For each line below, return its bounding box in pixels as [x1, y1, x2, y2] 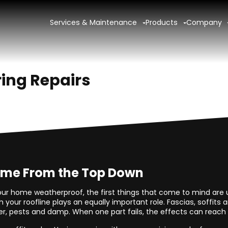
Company [186, 17, 222, 27]
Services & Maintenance [50, 17, 137, 27]
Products [146, 17, 178, 27]
